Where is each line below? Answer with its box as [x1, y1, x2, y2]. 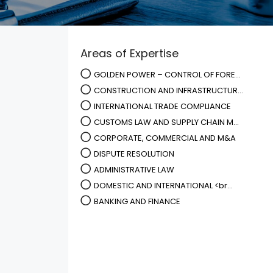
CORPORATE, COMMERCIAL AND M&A [94, 132, 236, 144]
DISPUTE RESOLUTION [94, 148, 174, 160]
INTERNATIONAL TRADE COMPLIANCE [94, 101, 231, 112]
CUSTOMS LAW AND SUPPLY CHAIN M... [94, 116, 239, 128]
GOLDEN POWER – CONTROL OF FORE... [94, 69, 241, 80]
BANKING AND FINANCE [94, 196, 180, 207]
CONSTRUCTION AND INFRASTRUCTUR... [94, 85, 243, 96]
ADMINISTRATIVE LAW [94, 164, 174, 175]
